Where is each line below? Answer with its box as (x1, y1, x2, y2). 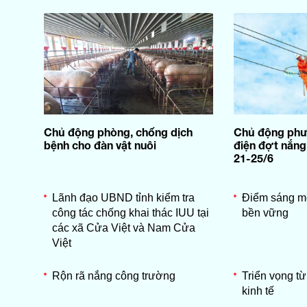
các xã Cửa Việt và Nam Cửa (51, 221, 195, 234)
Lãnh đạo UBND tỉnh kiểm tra (51, 191, 195, 204)
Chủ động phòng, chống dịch (43, 125, 193, 138)
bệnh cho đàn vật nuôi (43, 138, 156, 151)
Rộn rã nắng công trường (51, 269, 175, 282)
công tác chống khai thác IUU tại (51, 206, 209, 219)
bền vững (241, 206, 288, 219)
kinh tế (241, 284, 274, 297)
